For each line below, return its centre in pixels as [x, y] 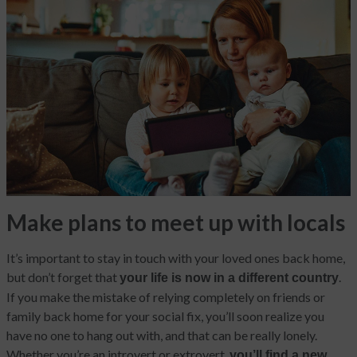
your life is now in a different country [229, 278]
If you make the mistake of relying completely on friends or [166, 297]
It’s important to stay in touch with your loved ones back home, [176, 258]
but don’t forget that [63, 277]
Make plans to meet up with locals [176, 223]
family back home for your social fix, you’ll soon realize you [165, 316]
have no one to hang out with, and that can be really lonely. [162, 335]
